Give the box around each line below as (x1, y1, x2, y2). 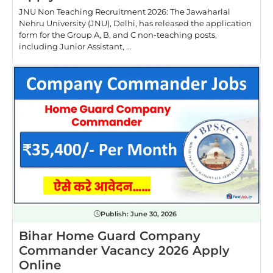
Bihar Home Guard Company (19, 228, 200, 243)
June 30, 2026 (130, 209, 177, 218)
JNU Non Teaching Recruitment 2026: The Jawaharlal (19, 7, 230, 17)
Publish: (100, 209, 130, 218)
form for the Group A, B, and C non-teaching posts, (19, 30, 217, 40)
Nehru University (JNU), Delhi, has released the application (19, 18, 252, 29)
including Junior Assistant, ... (19, 41, 132, 52)
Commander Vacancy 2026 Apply (19, 243, 230, 258)
